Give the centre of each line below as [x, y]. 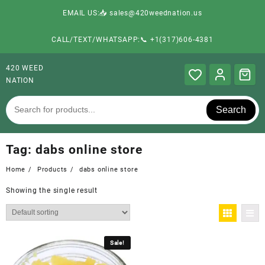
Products [52, 169]
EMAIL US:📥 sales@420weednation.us [132, 13]
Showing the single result [52, 190]
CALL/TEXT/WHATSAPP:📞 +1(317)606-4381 [132, 40]
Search [231, 109]
